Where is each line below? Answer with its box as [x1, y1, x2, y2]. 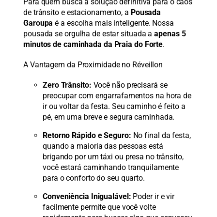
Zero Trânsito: [43, 80, 92, 90]
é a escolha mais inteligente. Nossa [53, 18, 174, 28]
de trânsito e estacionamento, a [23, 8, 131, 17]
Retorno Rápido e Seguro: [43, 130, 131, 140]
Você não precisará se [91, 80, 168, 90]
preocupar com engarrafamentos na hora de [43, 91, 191, 100]
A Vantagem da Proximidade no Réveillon [23, 60, 163, 69]
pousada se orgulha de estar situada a [23, 29, 155, 39]
